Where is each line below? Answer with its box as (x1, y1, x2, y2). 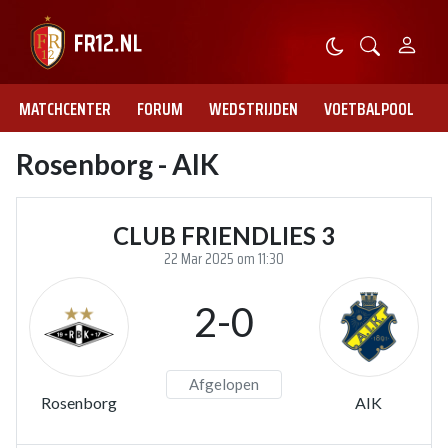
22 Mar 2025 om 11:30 (164, 247, 284, 271)
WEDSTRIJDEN (209, 96, 298, 122)
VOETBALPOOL (324, 96, 414, 122)
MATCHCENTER (19, 96, 111, 122)
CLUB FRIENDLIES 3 (113, 221, 335, 250)
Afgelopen (188, 375, 259, 393)
